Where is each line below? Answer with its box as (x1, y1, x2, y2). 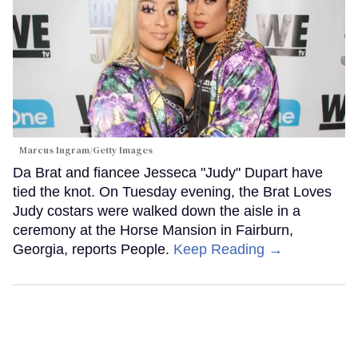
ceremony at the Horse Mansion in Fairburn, (13, 221, 293, 238)
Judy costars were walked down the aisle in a (13, 202, 300, 219)
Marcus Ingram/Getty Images (19, 143, 153, 157)
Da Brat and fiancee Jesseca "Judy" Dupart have (13, 164, 323, 181)
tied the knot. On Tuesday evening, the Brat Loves (13, 183, 332, 200)
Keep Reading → (173, 241, 283, 257)
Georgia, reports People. (13, 241, 173, 257)
